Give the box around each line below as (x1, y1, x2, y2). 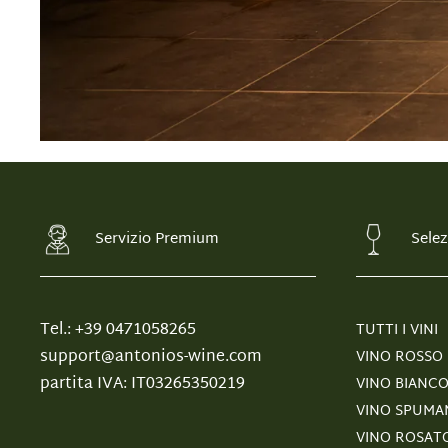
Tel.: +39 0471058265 (40, 316, 196, 346)
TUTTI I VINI (356, 318, 438, 344)
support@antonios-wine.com (40, 343, 262, 373)
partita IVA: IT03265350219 (40, 370, 245, 400)
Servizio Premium (95, 226, 219, 254)
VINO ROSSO (356, 345, 443, 371)
